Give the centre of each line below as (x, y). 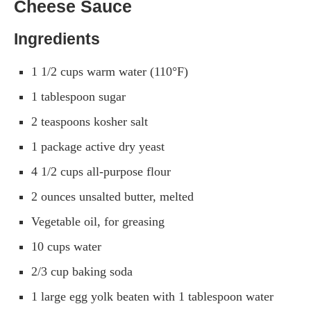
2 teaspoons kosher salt (90, 121)
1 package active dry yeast (98, 146)
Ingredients (57, 39)
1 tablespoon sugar (78, 96)
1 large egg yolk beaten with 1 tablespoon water (152, 296)
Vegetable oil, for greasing (98, 221)
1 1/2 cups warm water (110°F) (110, 71)
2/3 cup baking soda (82, 271)
